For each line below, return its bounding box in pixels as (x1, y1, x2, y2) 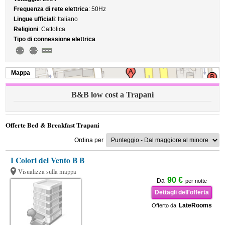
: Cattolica (38, 26, 66, 33)
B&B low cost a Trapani (71, 90, 154, 99)
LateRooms (178, 202, 212, 209)
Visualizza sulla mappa (18, 167, 77, 176)
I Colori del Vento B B (11, 155, 85, 166)
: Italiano (55, 16, 78, 23)
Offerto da (151, 202, 176, 208)
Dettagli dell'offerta (154, 189, 209, 196)
